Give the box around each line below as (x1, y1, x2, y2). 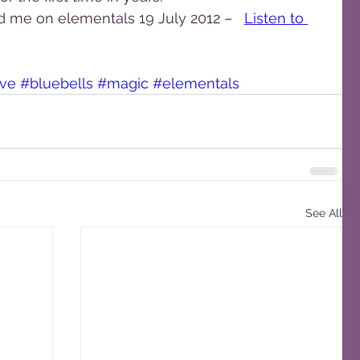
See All (305, 207, 342, 219)
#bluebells (20, 75, 93, 92)
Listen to (244, 10, 308, 27)
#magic (97, 75, 149, 92)
